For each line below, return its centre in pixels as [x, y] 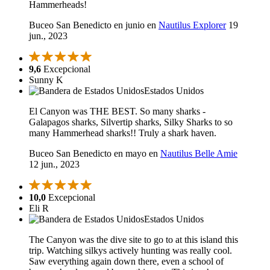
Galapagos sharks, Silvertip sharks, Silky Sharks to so [131, 122]
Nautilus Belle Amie [199, 154]
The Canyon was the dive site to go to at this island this [133, 240]
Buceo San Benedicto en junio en [94, 25]
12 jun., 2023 [54, 165]
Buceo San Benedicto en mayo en [95, 154]
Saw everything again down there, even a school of [126, 262]
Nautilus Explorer [192, 25]
